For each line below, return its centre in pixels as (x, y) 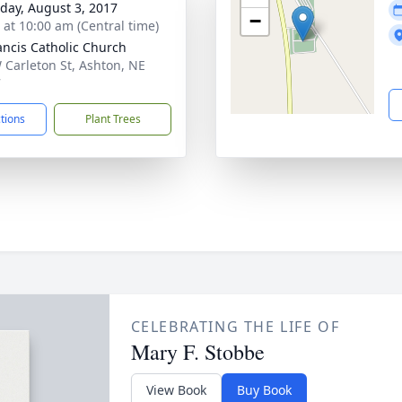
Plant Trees (113, 119)
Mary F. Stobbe (197, 352)
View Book (176, 390)
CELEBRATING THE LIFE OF (235, 327)
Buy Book (264, 390)
